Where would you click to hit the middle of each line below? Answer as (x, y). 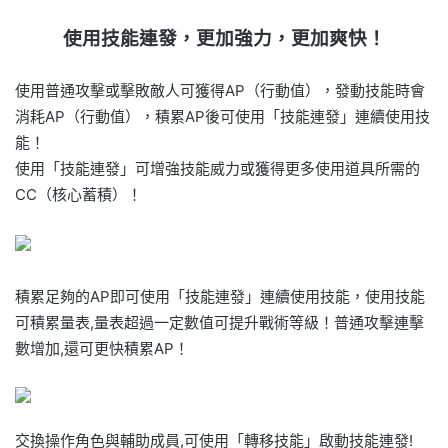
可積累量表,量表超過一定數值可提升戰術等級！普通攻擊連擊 (219, 322)
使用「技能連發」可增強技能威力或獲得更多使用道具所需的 (217, 168)
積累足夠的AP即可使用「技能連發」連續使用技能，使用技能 (220, 296)
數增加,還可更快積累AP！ (102, 348)
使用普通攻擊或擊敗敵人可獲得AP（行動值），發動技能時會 (220, 90)
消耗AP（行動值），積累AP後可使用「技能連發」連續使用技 (222, 116)
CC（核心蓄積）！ (78, 194)
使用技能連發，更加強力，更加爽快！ (224, 38)
